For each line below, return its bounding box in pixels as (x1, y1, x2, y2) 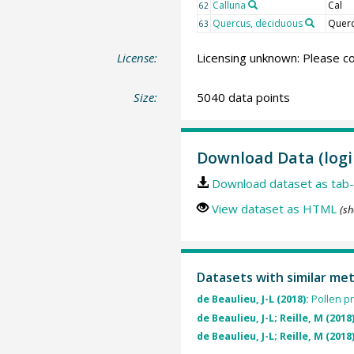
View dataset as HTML (211, 201, 337, 217)
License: (117, 50, 158, 66)
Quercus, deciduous (212, 17, 303, 31)
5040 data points (196, 88, 290, 105)
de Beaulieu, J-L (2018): (196, 292, 311, 307)
